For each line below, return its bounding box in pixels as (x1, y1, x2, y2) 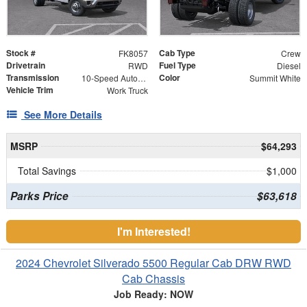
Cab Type (159, 47, 195, 60)
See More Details (24, 108, 102, 122)
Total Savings (18, 164, 76, 178)
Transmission (6, 71, 59, 84)
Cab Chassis (122, 271, 185, 287)
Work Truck (106, 84, 148, 97)
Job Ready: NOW (114, 287, 193, 302)
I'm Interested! (116, 223, 191, 240)
